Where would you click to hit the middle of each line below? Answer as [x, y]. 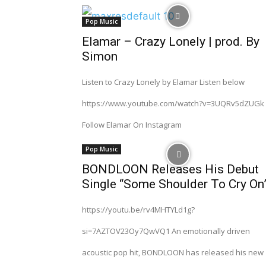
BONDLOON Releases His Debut [170, 169]
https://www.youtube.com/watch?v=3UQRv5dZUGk [173, 103]
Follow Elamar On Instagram [132, 125]
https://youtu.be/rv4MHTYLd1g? [138, 210]
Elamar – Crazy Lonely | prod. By [171, 42]
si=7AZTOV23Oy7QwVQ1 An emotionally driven [166, 231]
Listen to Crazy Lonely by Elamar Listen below [163, 82]
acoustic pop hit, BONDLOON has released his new [173, 252]
